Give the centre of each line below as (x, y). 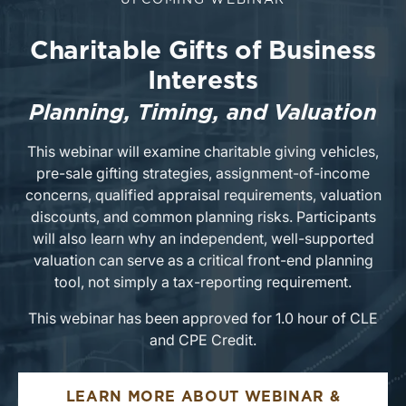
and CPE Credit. (203, 340)
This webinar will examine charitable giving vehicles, (203, 151)
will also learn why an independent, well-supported (203, 238)
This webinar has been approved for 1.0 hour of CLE (203, 318)
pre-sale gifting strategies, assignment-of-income (203, 173)
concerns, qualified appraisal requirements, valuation (203, 195)
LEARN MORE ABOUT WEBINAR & (203, 397)
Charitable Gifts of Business (203, 52)
